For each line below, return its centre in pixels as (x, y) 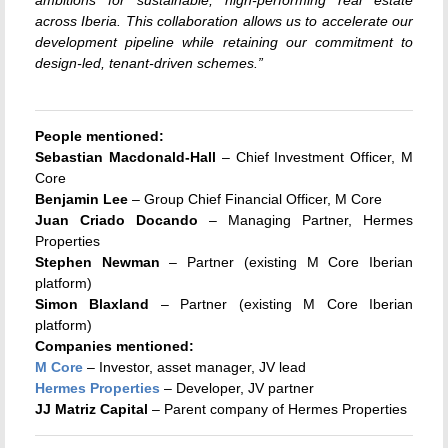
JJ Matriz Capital (91, 409)
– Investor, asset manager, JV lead (194, 367)
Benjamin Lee (81, 199)
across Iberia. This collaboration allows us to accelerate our (224, 21)
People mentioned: (99, 136)
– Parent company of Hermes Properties (277, 409)
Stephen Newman (97, 262)
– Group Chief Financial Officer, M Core (255, 199)
